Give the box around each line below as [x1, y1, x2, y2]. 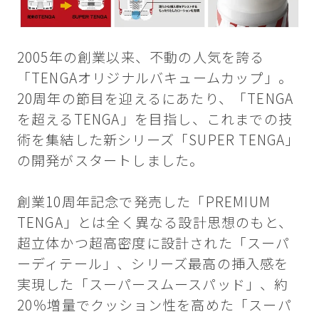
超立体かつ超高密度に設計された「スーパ [16, 233, 291, 253]
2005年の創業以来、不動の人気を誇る [16, 47, 265, 68]
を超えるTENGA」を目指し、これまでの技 [16, 109, 293, 130]
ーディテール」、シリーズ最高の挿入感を [16, 253, 289, 274]
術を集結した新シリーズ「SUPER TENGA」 [16, 130, 300, 150]
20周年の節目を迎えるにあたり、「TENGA [16, 88, 294, 109]
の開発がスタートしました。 [16, 150, 204, 171]
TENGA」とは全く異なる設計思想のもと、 [16, 212, 293, 233]
